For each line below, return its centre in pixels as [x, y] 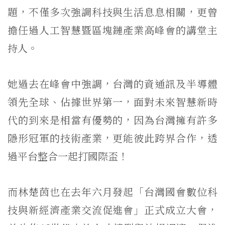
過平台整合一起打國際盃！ [68, 156]
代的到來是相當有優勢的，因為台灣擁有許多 [113, 120]
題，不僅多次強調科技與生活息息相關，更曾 [113, 12]
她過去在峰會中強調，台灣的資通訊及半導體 [113, 84]
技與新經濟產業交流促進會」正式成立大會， [113, 210]
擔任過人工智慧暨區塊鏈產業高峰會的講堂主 [113, 30]
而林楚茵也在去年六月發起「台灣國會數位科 [113, 192]
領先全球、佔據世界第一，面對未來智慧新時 [113, 102]
